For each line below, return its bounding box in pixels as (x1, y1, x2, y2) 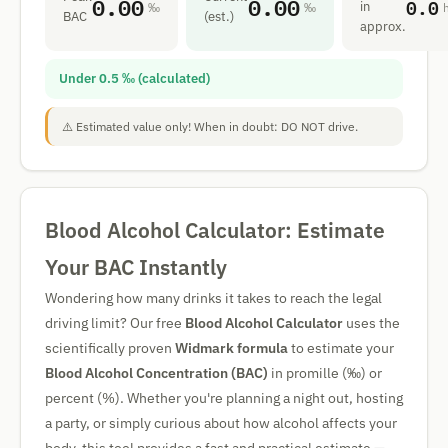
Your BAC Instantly (45, 253, 227, 281)
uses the (343, 314, 400, 332)
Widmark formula (175, 339, 288, 357)
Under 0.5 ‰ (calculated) (59, 70, 210, 87)
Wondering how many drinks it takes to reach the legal (45, 289, 382, 307)
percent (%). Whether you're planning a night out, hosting (45, 389, 403, 407)
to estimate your (288, 339, 394, 357)
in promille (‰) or (268, 364, 382, 382)
